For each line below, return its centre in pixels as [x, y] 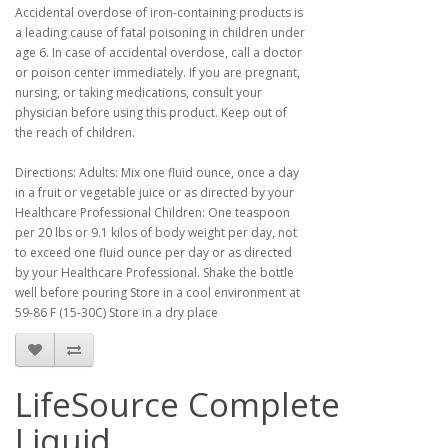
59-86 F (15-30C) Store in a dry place [118, 312]
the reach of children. [75, 132]
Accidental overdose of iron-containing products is [159, 12]
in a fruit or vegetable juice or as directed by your [154, 192]
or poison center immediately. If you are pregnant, [157, 72]
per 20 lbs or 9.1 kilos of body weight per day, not [156, 232]
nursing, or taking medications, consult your [138, 92]
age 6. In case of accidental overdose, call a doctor [158, 52]
